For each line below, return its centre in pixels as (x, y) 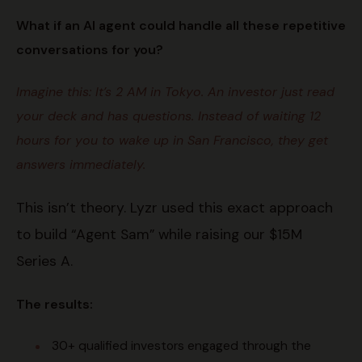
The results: (55, 305)
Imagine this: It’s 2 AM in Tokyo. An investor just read (175, 92)
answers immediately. (81, 165)
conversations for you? (90, 50)
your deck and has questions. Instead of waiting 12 (168, 116)
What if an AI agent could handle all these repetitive (181, 26)
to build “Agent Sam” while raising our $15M (159, 235)
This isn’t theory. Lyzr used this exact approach (175, 208)
